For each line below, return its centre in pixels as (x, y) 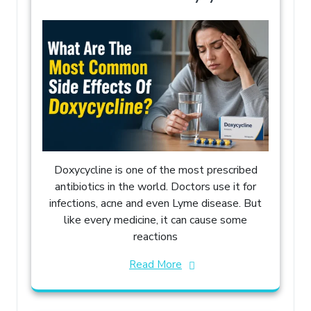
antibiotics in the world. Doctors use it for (155, 186)
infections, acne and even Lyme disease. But (155, 203)
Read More (155, 264)
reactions (155, 236)
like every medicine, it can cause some (155, 220)
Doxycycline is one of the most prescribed (155, 170)
